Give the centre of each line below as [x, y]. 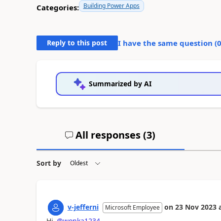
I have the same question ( [167, 43]
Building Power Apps [111, 5]
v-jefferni [83, 207]
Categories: [57, 7]
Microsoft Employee [132, 207]
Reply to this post [77, 42]
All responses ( [110, 135]
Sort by [49, 163]
